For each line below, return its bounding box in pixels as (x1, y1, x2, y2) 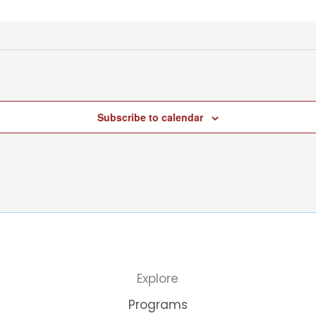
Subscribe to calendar (97, 110, 203, 125)
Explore (137, 270, 179, 288)
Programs (128, 296, 188, 314)
